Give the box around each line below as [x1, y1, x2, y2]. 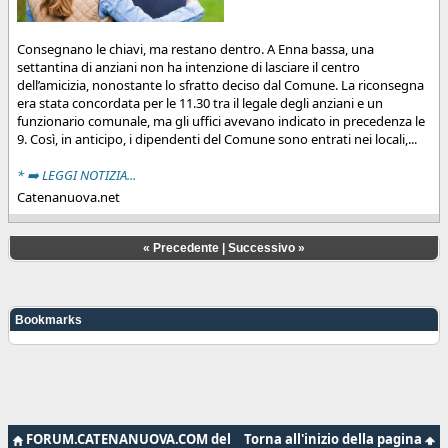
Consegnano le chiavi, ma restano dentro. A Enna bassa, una [17, 40, 374, 59]
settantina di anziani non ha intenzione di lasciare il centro [17, 58, 360, 77]
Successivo [228, 241, 295, 256]
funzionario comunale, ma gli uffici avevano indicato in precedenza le [17, 112, 425, 131]
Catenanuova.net [17, 188, 120, 207]
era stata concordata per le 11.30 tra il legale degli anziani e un [17, 94, 383, 113]
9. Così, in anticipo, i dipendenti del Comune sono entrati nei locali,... [17, 130, 417, 149]
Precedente [153, 241, 219, 256]
